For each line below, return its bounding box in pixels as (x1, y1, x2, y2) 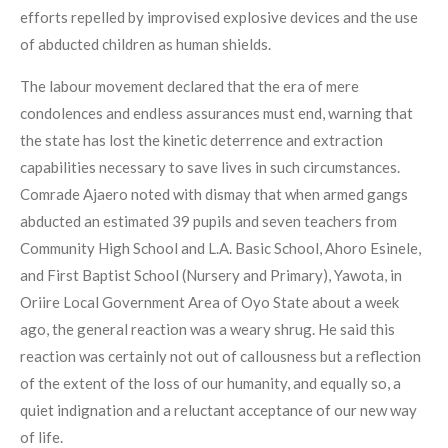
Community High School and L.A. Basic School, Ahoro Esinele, (20, 239, 421, 258)
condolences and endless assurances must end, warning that (20, 104, 413, 123)
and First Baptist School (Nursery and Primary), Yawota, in (20, 266, 402, 285)
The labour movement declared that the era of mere (20, 77, 359, 96)
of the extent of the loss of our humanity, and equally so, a (20, 374, 401, 393)
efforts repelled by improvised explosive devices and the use (20, 8, 418, 27)
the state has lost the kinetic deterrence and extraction (20, 131, 383, 150)
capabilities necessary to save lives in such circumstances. (20, 158, 400, 177)
